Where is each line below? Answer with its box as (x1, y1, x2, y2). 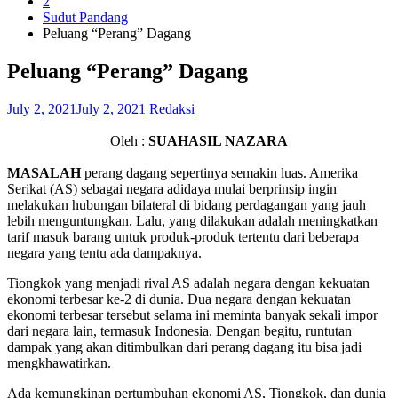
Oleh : (110, 132, 148, 148)
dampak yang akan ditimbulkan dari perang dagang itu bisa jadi (7, 338, 362, 354)
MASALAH (7, 164, 81, 180)
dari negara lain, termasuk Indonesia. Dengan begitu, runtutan (7, 322, 352, 338)
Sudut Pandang (43, 10, 128, 25)
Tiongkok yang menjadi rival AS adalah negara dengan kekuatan (7, 275, 370, 291)
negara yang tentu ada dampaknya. (7, 244, 202, 260)
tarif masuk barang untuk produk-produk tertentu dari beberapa (7, 228, 359, 244)
